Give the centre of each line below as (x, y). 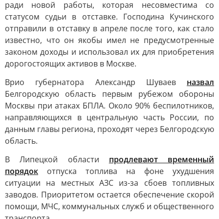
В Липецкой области (57, 159)
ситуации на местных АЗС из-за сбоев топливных (109, 183)
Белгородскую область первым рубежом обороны (109, 94)
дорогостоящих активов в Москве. (71, 64)
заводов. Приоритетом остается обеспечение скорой (109, 195)
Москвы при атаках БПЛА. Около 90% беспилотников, (109, 106)
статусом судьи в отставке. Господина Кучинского (109, 17)
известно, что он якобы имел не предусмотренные (109, 40)
